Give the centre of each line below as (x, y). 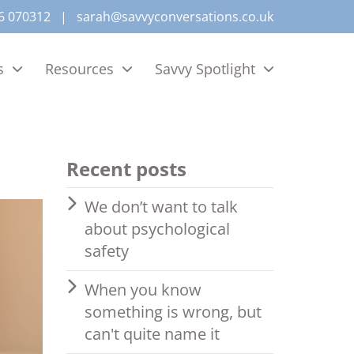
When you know (143, 290)
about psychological (157, 229)
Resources (79, 68)
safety (106, 251)
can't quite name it (152, 334)
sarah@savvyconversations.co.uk (175, 17)
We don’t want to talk (161, 207)
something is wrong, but (173, 312)
